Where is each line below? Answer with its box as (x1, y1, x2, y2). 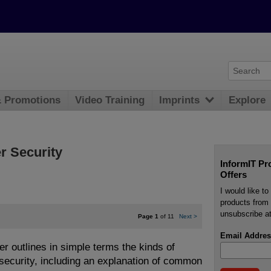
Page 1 (137, 212, 158, 220)
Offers (220, 169, 247, 180)
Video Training (75, 94, 145, 106)
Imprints (159, 94, 200, 106)
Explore (229, 94, 266, 106)
